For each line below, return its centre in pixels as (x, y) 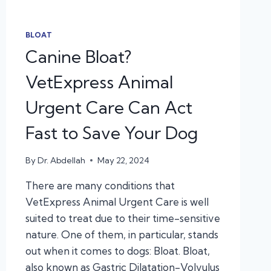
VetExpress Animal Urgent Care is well (117, 201)
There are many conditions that (100, 185)
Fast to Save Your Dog (111, 132)
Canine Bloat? (78, 56)
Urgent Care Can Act (109, 107)
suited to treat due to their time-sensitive (122, 218)
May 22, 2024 (123, 160)
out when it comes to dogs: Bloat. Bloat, (117, 250)
